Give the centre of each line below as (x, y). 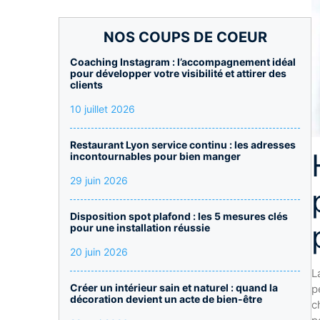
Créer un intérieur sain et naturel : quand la (174, 287)
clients (86, 85)
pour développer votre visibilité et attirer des (178, 73)
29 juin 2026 (99, 180)
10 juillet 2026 (102, 109)
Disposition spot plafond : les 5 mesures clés (179, 216)
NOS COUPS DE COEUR (185, 37)
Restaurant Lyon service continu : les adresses (183, 145)
